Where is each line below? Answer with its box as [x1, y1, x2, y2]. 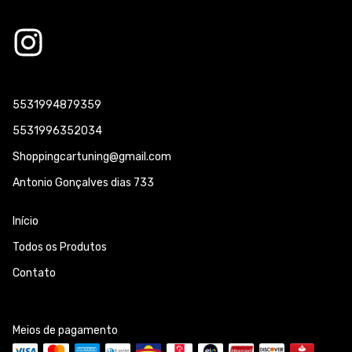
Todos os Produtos [13, 240, 107, 254]
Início [13, 214, 38, 228]
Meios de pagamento [13, 323, 118, 337]
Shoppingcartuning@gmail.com [13, 149, 171, 163]
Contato [13, 266, 56, 280]
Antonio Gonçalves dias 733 [13, 175, 154, 189]
